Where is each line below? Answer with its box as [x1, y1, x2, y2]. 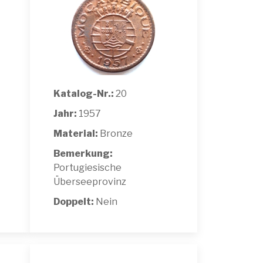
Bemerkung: [53, 147, 113, 159]
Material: [53, 127, 98, 139]
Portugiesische [53, 161, 122, 173]
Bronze [98, 127, 133, 139]
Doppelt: [53, 195, 96, 207]
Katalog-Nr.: [53, 87, 114, 99]
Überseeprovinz [53, 176, 126, 187]
